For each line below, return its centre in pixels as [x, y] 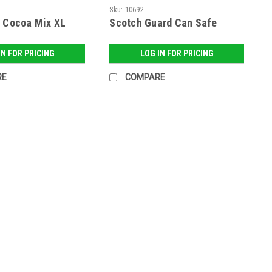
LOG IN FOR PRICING [177, 54]
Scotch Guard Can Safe [163, 23]
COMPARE [145, 77]
